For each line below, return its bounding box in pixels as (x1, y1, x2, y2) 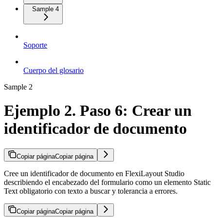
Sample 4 (32, 5, 59, 13)
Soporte (23, 40, 47, 49)
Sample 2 (4, 82, 33, 91)
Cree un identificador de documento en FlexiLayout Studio (4, 169, 184, 178)
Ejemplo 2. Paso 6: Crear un (4, 102, 192, 120)
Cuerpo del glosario (23, 66, 84, 74)
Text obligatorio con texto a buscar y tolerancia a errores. (4, 186, 178, 195)
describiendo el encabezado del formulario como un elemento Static (4, 178, 211, 186)
